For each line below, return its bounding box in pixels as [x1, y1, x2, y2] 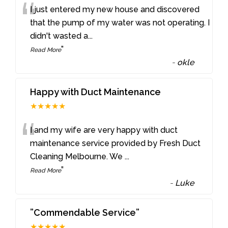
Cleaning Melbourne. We [30, 151, 125, 161]
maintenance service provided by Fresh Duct [30, 138, 201, 148]
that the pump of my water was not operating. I [30, 17, 210, 27]
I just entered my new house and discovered [30, 4, 200, 14]
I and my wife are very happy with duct [30, 125, 178, 135]
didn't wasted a [30, 31, 89, 41]
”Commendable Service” [30, 207, 140, 218]
